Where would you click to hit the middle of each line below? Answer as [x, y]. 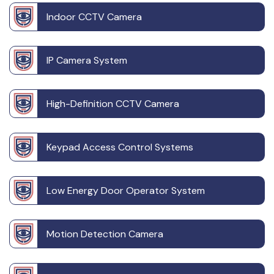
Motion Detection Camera [105, 234]
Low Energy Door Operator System [126, 191]
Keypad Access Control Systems [120, 147]
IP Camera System [87, 61]
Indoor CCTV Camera [94, 17]
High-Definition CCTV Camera [113, 104]
